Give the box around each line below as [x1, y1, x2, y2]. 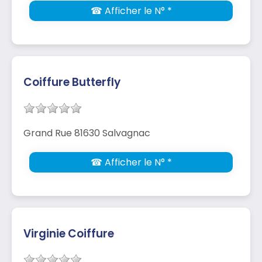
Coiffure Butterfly [23, 74, 120, 90]
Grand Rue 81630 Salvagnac [23, 126, 150, 140]
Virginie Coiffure [23, 225, 114, 242]
